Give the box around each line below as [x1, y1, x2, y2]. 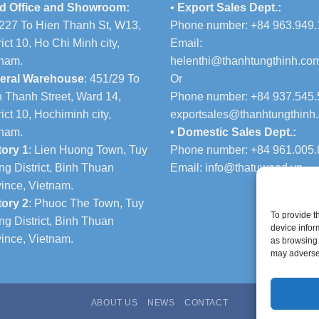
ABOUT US [90, 298, 138, 308]
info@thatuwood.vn [205, 161, 303, 174]
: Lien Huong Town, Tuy [28, 143, 147, 156]
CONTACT [184, 298, 229, 308]
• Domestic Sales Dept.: [170, 125, 296, 138]
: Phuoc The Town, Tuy [28, 197, 144, 209]
